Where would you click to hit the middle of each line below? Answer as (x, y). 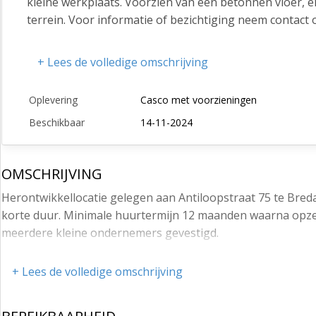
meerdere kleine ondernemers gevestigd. (110, 233)
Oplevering (53, 100)
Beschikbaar (57, 123)
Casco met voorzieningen (199, 100)
